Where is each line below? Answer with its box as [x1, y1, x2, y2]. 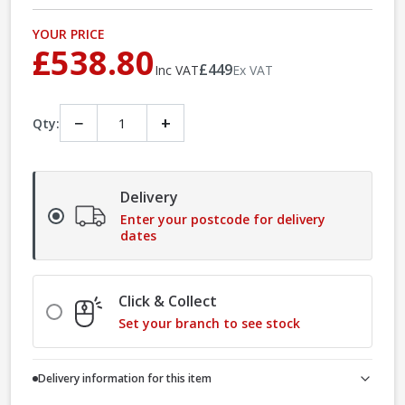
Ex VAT [232, 61, 273, 80]
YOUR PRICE [33, 25, 105, 43]
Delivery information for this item [38, 371, 212, 387]
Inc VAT [155, 61, 199, 80]
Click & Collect [118, 291, 217, 312]
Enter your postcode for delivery [120, 211, 325, 229]
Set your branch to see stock [118, 315, 300, 333]
